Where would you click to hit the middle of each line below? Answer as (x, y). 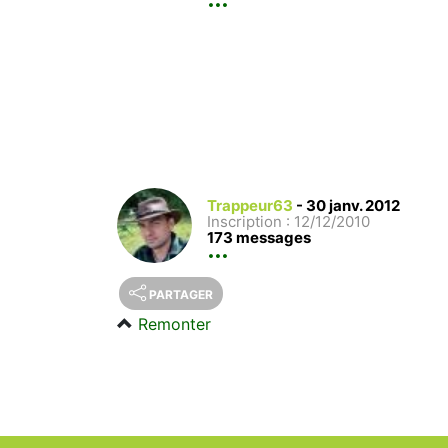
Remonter (174, 324)
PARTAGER (181, 295)
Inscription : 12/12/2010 (288, 222)
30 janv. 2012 (353, 206)
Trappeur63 (250, 206)
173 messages (259, 238)
